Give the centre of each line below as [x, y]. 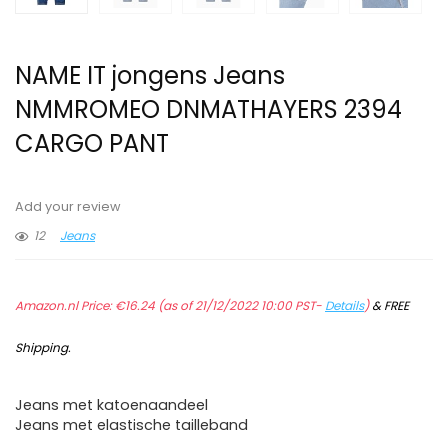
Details [344, 306]
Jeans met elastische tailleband [131, 425]
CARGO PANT [92, 144]
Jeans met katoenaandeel [111, 405]
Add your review [68, 207]
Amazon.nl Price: [65, 306]
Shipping [41, 348]
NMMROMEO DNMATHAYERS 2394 [208, 110]
